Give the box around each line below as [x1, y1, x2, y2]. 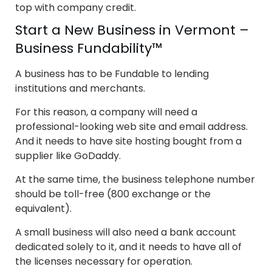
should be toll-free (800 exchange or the [15, 187, 211, 202]
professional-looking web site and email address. [15, 120, 248, 134]
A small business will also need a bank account [15, 225, 236, 240]
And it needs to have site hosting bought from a [15, 134, 242, 149]
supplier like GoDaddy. [15, 149, 121, 163]
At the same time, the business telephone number [15, 172, 255, 187]
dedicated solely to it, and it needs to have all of [15, 240, 242, 254]
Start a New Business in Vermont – [15, 21, 249, 40]
